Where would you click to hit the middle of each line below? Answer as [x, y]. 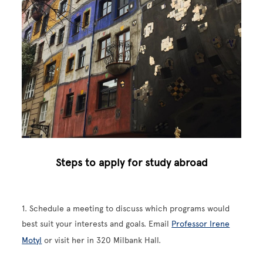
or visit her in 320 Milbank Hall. [102, 241]
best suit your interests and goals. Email [97, 224]
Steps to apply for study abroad [131, 163]
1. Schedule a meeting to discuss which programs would [126, 209]
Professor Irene [201, 224]
